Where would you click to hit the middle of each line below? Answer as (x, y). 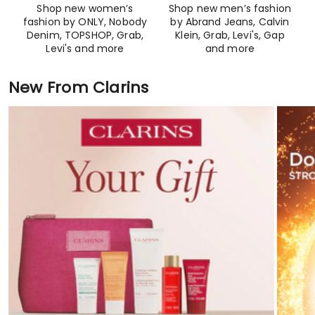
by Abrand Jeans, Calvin (230, 21)
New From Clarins (79, 87)
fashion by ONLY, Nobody (85, 21)
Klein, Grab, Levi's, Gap (230, 35)
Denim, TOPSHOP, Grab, (85, 35)
